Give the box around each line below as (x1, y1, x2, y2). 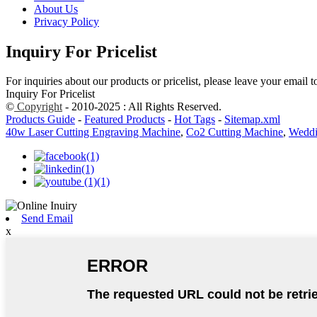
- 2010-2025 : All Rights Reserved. (62, 100, 221, 113)
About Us (34, 2, 78, 15)
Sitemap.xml (224, 113, 280, 126)
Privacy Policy (34, 15, 99, 28)
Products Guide (6, 113, 75, 126)
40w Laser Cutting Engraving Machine (6, 126, 180, 139)
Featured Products (84, 113, 165, 126)
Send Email (21, 212, 73, 225)
